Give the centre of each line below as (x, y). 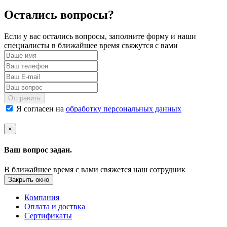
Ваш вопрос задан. (38, 149)
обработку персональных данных (124, 109)
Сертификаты (48, 215)
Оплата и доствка (55, 206)
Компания (42, 197)
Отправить (24, 98)
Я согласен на (40, 109)
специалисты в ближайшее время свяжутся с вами (91, 46)
